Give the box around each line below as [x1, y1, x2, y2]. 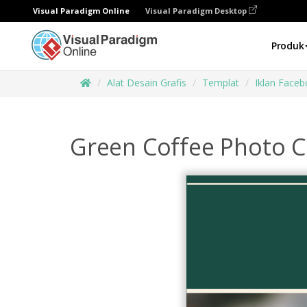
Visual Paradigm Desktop [145, 5, 249, 16]
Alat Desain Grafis [107, 76, 186, 89]
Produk [271, 39, 304, 52]
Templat [202, 76, 239, 89]
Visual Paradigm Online [33, 5, 130, 16]
